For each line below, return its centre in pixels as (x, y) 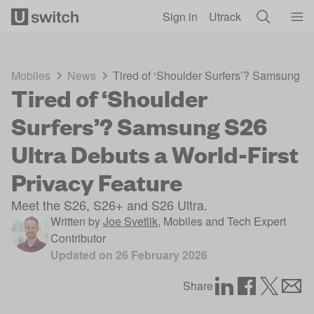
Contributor (78, 238)
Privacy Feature (97, 182)
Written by (75, 221)
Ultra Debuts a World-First (155, 154)
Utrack (225, 16)
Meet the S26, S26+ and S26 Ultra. (109, 205)
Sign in (180, 16)
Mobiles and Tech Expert (225, 221)
